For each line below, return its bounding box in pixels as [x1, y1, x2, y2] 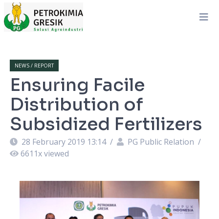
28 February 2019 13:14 [20, 136, 108, 147]
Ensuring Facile [10, 74, 145, 96]
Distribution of [10, 93, 143, 115]
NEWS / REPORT [15, 62, 54, 69]
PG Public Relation [126, 136, 196, 147]
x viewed [38, 148, 69, 159]
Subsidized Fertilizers [10, 113, 202, 135]
